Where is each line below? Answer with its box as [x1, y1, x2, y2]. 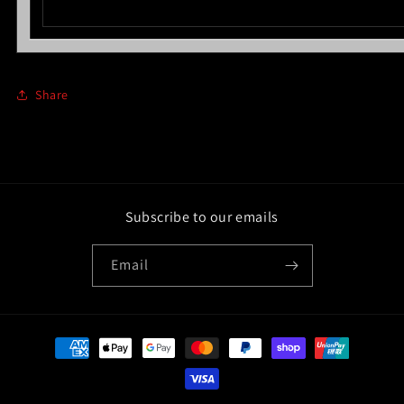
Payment [31, 331, 84, 349]
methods [31, 355, 84, 373]
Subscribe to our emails [125, 207, 279, 227]
